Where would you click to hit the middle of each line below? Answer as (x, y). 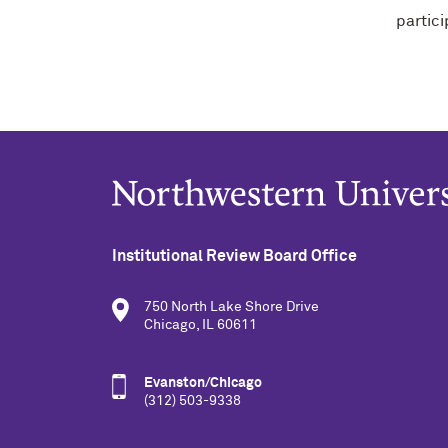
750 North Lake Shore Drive (231, 307)
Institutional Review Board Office (234, 256)
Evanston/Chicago (203, 383)
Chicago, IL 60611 (200, 325)
